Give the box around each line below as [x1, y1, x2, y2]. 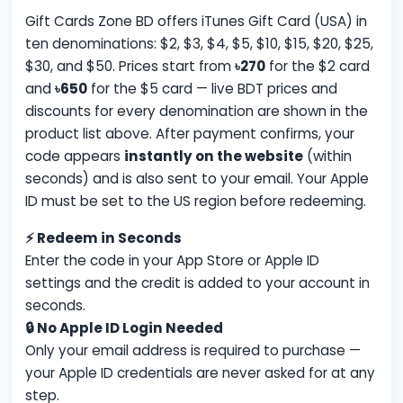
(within [303, 147, 353, 166]
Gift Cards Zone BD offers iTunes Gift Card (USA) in [25, 12, 368, 31]
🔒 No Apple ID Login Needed [25, 318, 224, 338]
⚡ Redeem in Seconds [25, 228, 183, 248]
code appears [25, 147, 125, 166]
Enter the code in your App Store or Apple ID [25, 251, 320, 271]
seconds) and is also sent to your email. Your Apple [25, 169, 370, 189]
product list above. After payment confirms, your [25, 124, 355, 144]
